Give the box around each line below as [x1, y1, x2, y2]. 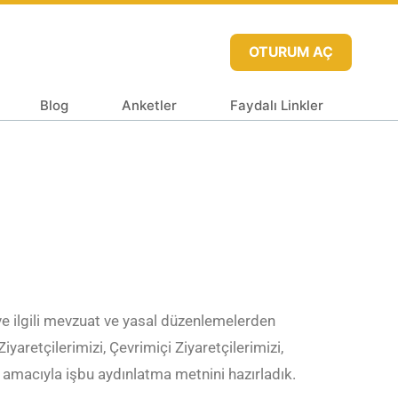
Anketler [122, 96, 177, 114]
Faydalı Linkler [230, 96, 323, 114]
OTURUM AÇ [248, 44, 333, 60]
